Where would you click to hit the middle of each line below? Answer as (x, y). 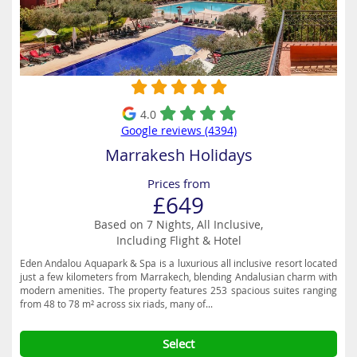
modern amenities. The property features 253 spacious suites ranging (178, 290)
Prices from (178, 183)
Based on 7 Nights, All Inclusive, (178, 224)
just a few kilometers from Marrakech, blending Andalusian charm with (178, 277)
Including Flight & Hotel (178, 240)
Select (178, 343)
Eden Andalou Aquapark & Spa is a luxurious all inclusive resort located (178, 263)
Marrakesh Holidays (178, 155)
